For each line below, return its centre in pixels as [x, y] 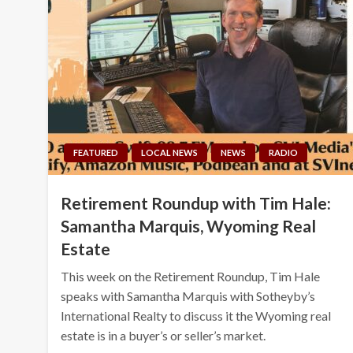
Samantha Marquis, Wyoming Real [189, 225]
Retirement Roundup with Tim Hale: [196, 203]
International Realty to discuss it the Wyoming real [196, 315]
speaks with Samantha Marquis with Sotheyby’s [188, 295]
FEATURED [96, 152]
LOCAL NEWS [170, 152]
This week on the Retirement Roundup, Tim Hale [191, 276]
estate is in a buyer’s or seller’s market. [166, 335]
